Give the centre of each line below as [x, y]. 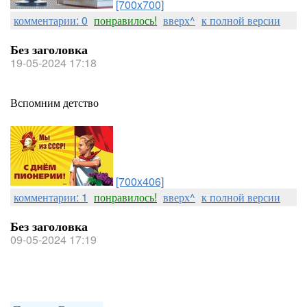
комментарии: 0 [51, 20]
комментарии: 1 [51, 197]
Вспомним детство [54, 102]
